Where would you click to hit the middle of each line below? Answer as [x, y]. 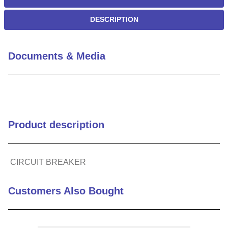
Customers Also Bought [66, 191]
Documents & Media [57, 56]
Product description [56, 125]
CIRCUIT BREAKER [48, 162]
